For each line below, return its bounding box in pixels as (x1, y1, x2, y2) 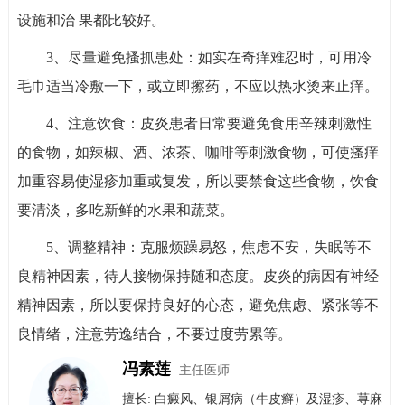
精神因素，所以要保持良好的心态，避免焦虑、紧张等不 (16, 297, 379, 314)
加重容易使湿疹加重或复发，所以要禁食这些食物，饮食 (16, 174, 379, 190)
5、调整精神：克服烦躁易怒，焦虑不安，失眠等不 (45, 240, 372, 256)
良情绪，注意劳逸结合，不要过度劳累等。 (16, 326, 292, 343)
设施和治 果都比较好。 (16, 13, 165, 29)
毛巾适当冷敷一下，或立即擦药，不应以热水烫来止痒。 (16, 79, 379, 95)
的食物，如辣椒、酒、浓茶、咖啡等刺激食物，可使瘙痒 (16, 145, 379, 161)
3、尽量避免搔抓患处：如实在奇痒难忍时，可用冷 (45, 50, 372, 66)
